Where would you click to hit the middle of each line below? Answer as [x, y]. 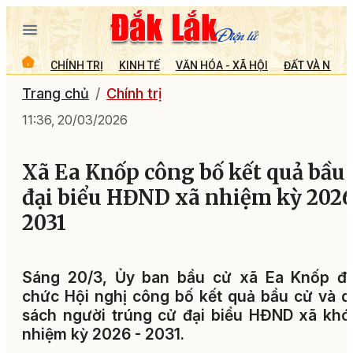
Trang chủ [56, 93]
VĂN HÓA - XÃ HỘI [222, 65]
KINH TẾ [139, 65]
